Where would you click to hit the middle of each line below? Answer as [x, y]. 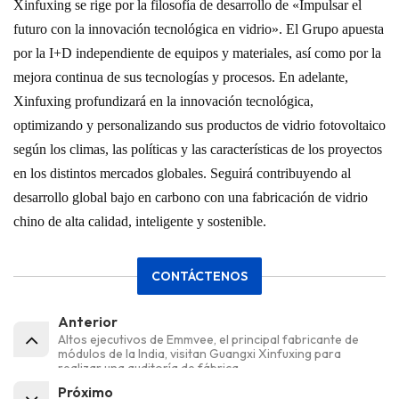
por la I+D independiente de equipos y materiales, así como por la [197, 53]
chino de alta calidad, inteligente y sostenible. [140, 222]
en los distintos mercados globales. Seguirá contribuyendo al [182, 174]
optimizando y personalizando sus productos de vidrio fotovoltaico [199, 126]
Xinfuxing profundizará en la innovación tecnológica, [163, 102]
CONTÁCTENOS [199, 277]
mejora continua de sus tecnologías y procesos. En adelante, [181, 77]
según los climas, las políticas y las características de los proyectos [198, 150]
